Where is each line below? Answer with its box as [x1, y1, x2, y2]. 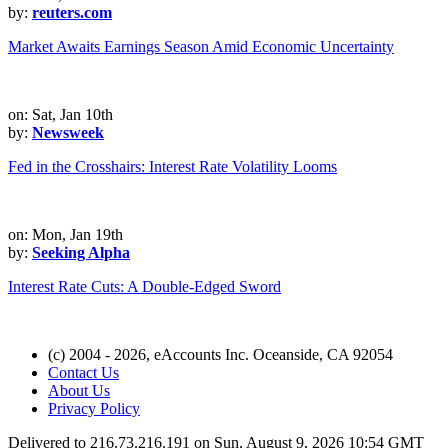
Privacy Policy [48, 400, 140, 418]
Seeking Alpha [32, 244, 130, 262]
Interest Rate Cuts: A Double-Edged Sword [8, 278, 281, 296]
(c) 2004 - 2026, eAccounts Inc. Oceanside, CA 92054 [48, 346, 393, 364]
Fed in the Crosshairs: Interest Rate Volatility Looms [8, 158, 337, 176]
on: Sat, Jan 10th [8, 106, 113, 124]
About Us [48, 382, 110, 400]
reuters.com [32, 4, 112, 22]
